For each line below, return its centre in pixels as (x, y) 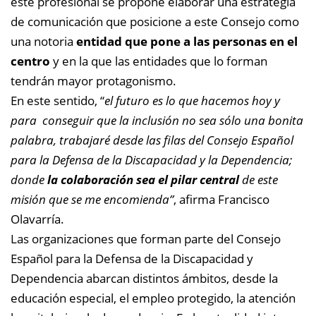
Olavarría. (39, 219)
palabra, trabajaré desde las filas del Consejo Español (152, 140)
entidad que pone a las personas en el (186, 41)
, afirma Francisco (221, 199)
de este (259, 179)
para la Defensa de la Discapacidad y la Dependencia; (151, 159)
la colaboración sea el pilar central (143, 179)
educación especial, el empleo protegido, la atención (153, 298)
